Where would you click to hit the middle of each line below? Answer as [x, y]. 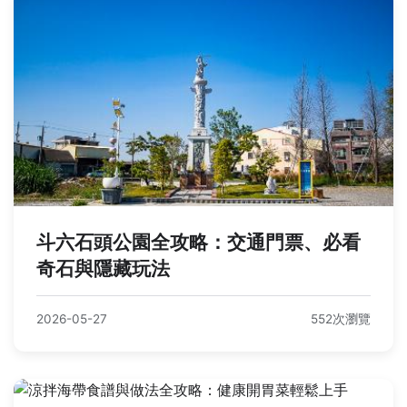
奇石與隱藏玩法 [103, 268]
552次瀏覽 [341, 318]
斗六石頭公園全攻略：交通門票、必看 [199, 242]
